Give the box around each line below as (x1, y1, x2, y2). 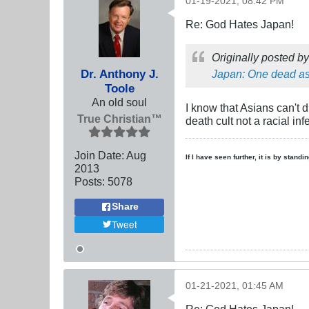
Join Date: (74, 148, 124, 161)
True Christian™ (77, 112, 162, 125)
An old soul (92, 95, 147, 108)
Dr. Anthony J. (80, 66, 159, 81)
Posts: (74, 175, 105, 188)
